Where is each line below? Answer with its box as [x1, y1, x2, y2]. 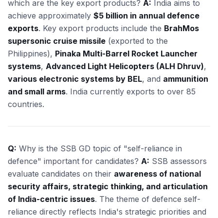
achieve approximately [8, 11, 93, 20]
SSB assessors [149, 156, 207, 166]
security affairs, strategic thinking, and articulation [8, 182, 208, 191]
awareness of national [114, 169, 201, 179]
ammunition [163, 74, 208, 84]
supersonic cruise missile [8, 36, 106, 46]
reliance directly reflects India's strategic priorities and [8, 207, 206, 217]
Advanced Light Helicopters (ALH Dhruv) [46, 61, 204, 71]
